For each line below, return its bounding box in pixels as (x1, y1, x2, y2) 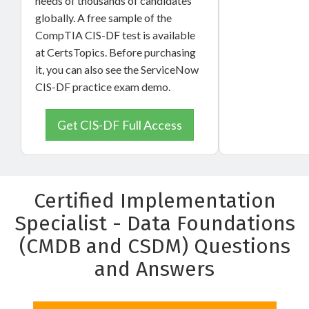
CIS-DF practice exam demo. (35, 79, 170, 93)
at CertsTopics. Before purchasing (35, 45, 196, 59)
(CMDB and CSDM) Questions (19, 233, 290, 259)
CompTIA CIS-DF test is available (35, 28, 195, 41)
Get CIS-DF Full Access (57, 117, 182, 132)
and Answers (94, 256, 215, 281)
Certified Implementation (33, 188, 276, 213)
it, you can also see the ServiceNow (35, 62, 199, 76)
